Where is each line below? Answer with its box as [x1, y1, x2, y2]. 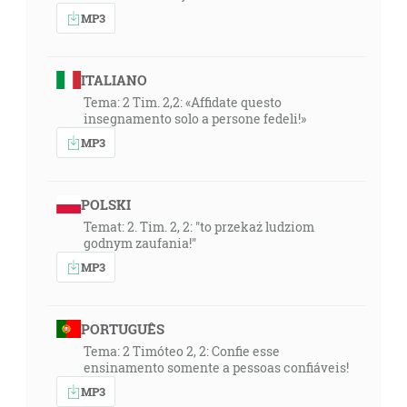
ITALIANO [80, 71, 147, 89]
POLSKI [80, 195, 131, 213]
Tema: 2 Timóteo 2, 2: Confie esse [84, 342, 280, 360]
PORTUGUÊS [80, 320, 164, 338]
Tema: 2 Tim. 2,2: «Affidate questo [84, 94, 282, 111]
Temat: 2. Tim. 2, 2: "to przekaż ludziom [84, 218, 314, 235]
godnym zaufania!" [84, 234, 196, 252]
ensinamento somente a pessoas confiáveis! [84, 359, 349, 376]
